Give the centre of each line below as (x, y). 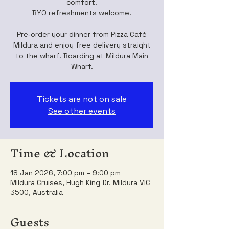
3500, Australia (37, 192)
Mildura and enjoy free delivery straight (82, 45)
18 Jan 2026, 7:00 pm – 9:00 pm (65, 173)
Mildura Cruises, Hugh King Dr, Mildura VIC (80, 182)
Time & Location (60, 153)
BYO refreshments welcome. (82, 13)
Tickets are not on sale (82, 99)
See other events (82, 111)
